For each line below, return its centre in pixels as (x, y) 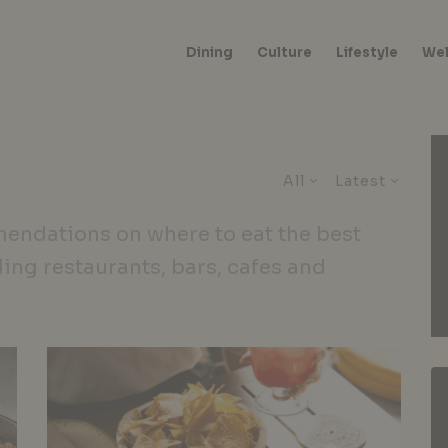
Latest (361, 181)
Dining (210, 52)
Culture (285, 52)
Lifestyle (367, 52)
